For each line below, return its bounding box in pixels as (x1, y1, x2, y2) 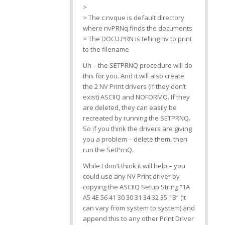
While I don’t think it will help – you (82, 161, 185, 171)
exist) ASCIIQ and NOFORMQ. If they (82, 92, 190, 102)
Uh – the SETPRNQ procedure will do (82, 61, 192, 70)
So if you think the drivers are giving (82, 124, 192, 134)
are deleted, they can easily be (82, 103, 177, 113)
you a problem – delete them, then (82, 135, 187, 144)
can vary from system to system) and (82, 203, 195, 213)
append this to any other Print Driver (82, 214, 194, 223)
